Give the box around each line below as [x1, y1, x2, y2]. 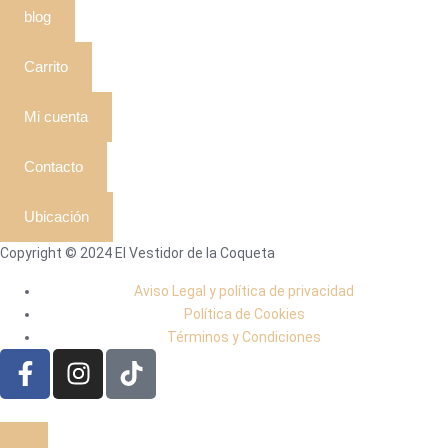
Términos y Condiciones [167, 328, 321, 345]
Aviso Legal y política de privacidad [134, 282, 354, 299]
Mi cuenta [24, 107, 88, 125]
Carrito [24, 57, 68, 75]
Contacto [24, 157, 83, 175]
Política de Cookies [183, 305, 305, 322]
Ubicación [24, 207, 89, 225]
